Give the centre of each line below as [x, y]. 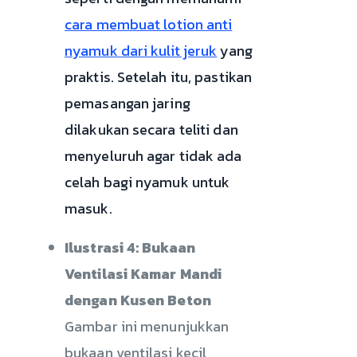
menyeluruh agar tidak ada [153, 155]
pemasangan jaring [127, 103]
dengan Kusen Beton [138, 300]
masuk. [88, 208]
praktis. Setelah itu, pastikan [159, 76]
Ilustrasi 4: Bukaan [130, 247]
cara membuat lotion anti [149, 24]
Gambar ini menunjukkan [147, 326]
